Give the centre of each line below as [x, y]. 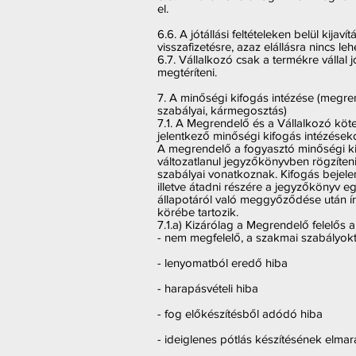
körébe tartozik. [198, 212]
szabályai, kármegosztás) [222, 110]
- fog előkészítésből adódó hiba [240, 313]
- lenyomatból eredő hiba [222, 263]
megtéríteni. [187, 72]
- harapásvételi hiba [208, 288]
